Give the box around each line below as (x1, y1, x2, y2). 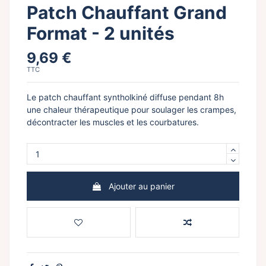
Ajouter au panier (109, 180, 175, 191)
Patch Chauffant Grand (27, 2, 227, 23)
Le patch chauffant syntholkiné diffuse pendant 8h (27, 92, 224, 103)
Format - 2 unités (27, 23, 175, 44)
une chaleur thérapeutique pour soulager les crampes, (27, 104, 236, 115)
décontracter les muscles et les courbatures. (27, 117, 199, 128)
